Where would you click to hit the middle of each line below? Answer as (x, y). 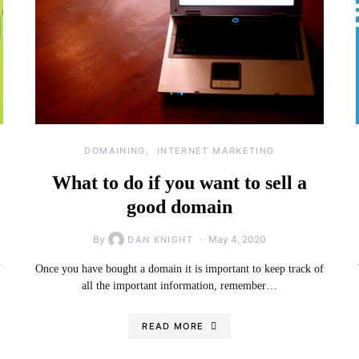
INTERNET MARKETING (216, 151)
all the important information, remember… (179, 286)
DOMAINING (115, 151)
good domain (179, 207)
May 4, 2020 (237, 239)
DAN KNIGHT (160, 240)
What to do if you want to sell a (179, 183)
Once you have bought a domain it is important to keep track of (179, 269)
